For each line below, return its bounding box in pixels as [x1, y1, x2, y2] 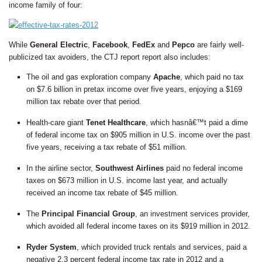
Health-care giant [26, 118, 86, 127]
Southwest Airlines [95, 164, 164, 173]
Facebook [92, 40, 127, 49]
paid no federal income [164, 164, 243, 173]
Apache [153, 73, 180, 82]
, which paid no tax [180, 73, 244, 82]
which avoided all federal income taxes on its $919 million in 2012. [26, 222, 250, 231]
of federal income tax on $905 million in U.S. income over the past [26, 130, 250, 140]
